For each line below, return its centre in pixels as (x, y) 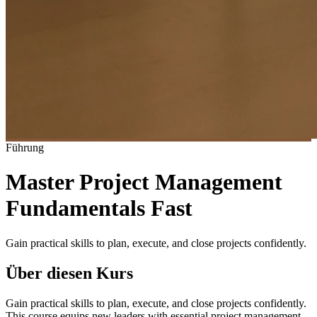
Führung (25, 148)
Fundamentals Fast (99, 208)
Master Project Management (144, 182)
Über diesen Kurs (69, 273)
